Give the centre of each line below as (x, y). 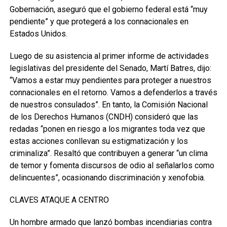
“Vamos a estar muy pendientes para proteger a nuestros (110, 80)
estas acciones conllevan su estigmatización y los (99, 141)
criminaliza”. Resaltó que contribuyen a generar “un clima (108, 153)
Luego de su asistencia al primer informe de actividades (109, 56)
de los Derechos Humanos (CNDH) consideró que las (104, 117)
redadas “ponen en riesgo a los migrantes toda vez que (107, 129)
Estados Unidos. (38, 34)
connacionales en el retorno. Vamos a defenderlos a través (113, 92)
